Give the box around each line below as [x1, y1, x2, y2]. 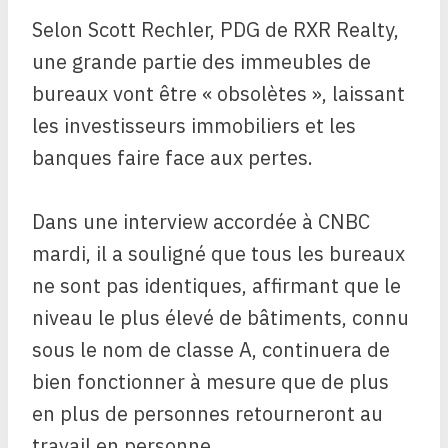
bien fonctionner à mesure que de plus [32, 368, 389, 396]
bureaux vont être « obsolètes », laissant [32, 80, 405, 108]
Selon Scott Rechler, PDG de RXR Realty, [32, 16, 399, 44]
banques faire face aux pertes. [32, 144, 313, 172]
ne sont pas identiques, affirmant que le [32, 272, 401, 300]
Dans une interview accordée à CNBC [32, 208, 370, 236]
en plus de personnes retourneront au [32, 400, 383, 428]
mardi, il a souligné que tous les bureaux [32, 240, 405, 268]
